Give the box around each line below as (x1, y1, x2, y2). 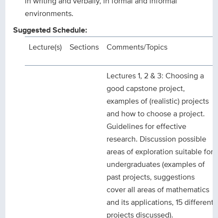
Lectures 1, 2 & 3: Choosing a (107, 70, 204, 82)
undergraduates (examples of (107, 159, 205, 170)
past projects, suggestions (107, 171, 195, 183)
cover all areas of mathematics (107, 184, 210, 196)
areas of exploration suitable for (107, 146, 214, 158)
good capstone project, (107, 83, 185, 94)
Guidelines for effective (107, 121, 187, 132)
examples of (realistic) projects (107, 95, 209, 107)
